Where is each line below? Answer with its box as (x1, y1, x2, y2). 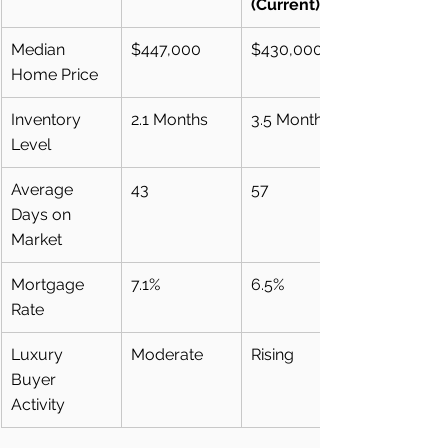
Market (11, 230, 62, 249)
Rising (251, 345, 294, 364)
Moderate (131, 345, 203, 364)
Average (11, 180, 77, 199)
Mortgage (11, 275, 88, 294)
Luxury (11, 345, 67, 364)
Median (11, 40, 69, 59)
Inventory (11, 110, 85, 129)
